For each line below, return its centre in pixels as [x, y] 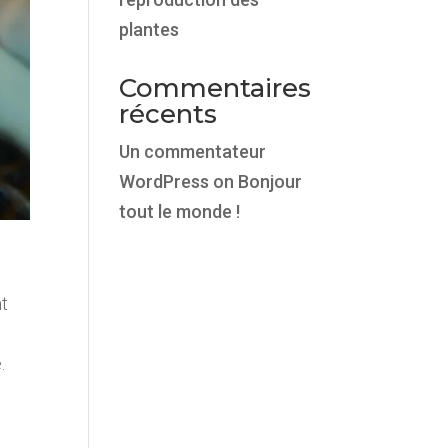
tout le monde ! [180, 211]
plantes [149, 29]
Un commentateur [193, 151]
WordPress [164, 181]
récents [168, 114]
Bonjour [270, 181]
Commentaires [215, 88]
